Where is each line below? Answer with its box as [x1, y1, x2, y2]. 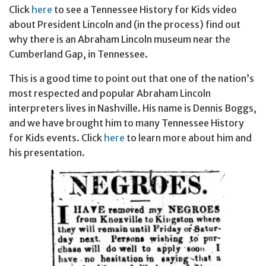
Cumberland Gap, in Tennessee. [9, 48, 148, 61]
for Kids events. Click [9, 132, 104, 144]
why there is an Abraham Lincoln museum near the [9, 33, 230, 46]
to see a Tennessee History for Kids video [52, 4, 237, 16]
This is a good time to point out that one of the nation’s [9, 72, 254, 85]
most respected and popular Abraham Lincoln [9, 87, 211, 100]
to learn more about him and [125, 132, 252, 144]
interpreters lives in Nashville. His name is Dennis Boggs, [9, 102, 256, 115]
